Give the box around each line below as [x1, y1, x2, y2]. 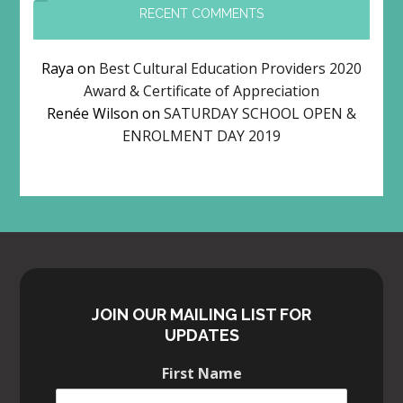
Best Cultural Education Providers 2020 [99, 58, 362, 78]
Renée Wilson [47, 103, 139, 123]
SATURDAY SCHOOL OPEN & [164, 103, 356, 123]
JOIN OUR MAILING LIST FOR [92, 304, 311, 324]
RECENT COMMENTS [139, 5, 264, 21]
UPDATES [164, 325, 239, 345]
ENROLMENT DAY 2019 [122, 125, 281, 146]
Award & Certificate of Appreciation [84, 80, 319, 101]
